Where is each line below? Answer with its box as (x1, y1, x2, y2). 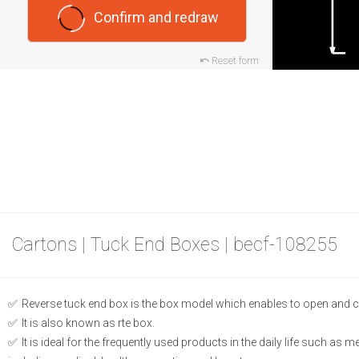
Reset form (211, 54, 259, 67)
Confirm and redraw (94, 9, 220, 26)
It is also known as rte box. (19, 317, 155, 330)
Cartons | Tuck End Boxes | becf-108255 (12, 234, 337, 256)
